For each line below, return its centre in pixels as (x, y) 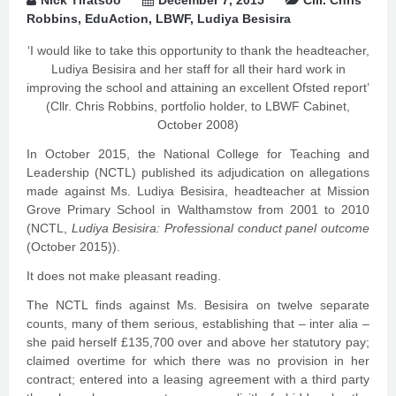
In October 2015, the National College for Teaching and (198, 154)
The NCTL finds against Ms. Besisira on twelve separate (198, 305)
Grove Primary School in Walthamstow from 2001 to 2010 (198, 209)
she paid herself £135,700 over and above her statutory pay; (198, 342)
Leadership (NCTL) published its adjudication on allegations (198, 172)
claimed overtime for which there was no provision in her (198, 361)
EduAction (117, 19)
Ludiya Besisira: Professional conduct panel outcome (221, 228)
